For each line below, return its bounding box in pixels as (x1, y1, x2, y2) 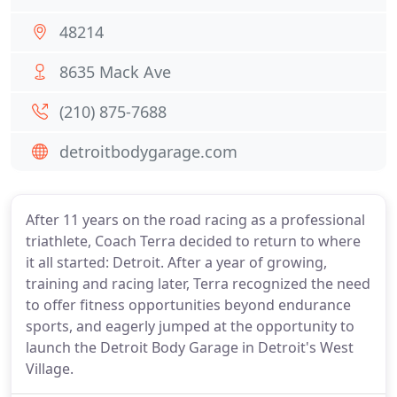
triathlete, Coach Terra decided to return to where (26, 231, 361, 251)
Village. (26, 359, 74, 378)
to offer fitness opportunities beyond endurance (26, 295, 351, 315)
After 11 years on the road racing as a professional (26, 210, 365, 230)
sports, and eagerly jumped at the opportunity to (26, 316, 354, 336)
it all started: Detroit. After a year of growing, (26, 253, 327, 272)
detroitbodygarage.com (59, 141, 237, 162)
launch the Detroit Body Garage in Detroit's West (26, 338, 354, 357)
